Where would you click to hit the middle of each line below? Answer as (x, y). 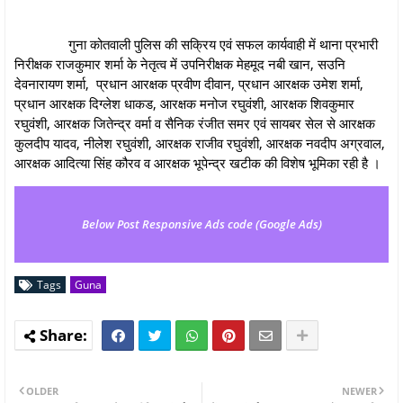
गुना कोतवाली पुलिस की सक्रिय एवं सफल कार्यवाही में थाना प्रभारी (196, 44)
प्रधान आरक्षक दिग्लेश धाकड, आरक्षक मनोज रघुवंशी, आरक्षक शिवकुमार (184, 103)
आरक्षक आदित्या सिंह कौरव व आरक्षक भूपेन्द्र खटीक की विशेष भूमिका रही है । (197, 162)
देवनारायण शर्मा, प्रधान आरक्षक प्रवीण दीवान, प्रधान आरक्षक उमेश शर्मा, (189, 83)
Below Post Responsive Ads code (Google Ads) (201, 224)
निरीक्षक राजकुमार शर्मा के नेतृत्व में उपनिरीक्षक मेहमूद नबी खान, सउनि (180, 63)
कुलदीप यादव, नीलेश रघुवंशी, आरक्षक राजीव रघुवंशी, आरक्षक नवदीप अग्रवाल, (200, 143)
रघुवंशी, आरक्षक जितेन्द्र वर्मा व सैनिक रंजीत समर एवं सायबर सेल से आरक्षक (195, 123)
